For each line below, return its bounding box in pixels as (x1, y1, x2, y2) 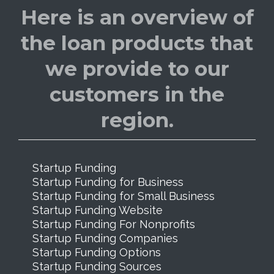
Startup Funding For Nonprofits (32, 217, 195, 231)
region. (100, 107, 174, 132)
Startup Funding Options (32, 245, 161, 259)
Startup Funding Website (32, 203, 163, 217)
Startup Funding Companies (32, 231, 178, 245)
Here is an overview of (20, 4, 254, 29)
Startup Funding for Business (32, 175, 183, 188)
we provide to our (45, 56, 229, 81)
